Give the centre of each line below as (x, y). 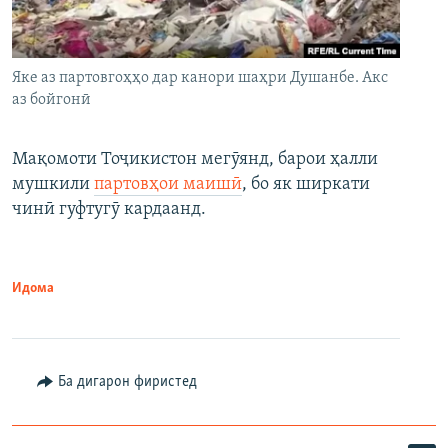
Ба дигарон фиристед (127, 382)
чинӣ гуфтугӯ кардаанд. (109, 210)
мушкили (53, 185)
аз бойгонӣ (51, 100)
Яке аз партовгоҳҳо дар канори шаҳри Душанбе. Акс (200, 78)
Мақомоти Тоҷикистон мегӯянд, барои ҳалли (195, 160)
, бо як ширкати (306, 185)
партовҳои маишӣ (168, 185)
